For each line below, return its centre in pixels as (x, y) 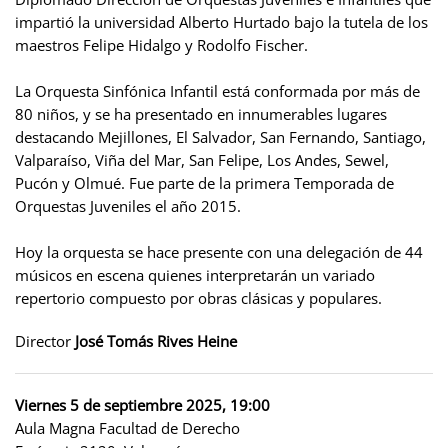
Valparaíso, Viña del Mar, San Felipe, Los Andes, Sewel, (202, 159)
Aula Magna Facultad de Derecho (127, 427)
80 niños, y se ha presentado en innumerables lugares (201, 113)
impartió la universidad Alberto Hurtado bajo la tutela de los (221, 21)
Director (45, 340)
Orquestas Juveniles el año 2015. (128, 205)
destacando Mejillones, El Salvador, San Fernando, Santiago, (220, 136)
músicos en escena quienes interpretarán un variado (195, 274)
